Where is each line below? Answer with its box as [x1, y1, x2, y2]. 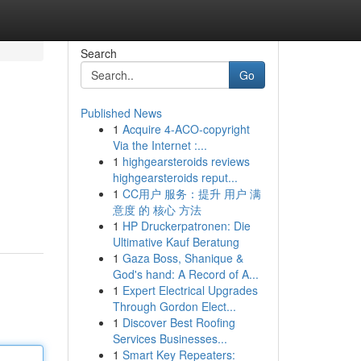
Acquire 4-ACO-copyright [122, 121, 250, 137]
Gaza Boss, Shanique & [122, 250, 243, 266]
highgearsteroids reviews [122, 153, 250, 169]
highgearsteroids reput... [112, 169, 238, 185]
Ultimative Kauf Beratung [112, 234, 239, 250]
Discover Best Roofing [122, 314, 235, 330]
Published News [80, 105, 162, 121]
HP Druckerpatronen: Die [122, 218, 251, 234]
